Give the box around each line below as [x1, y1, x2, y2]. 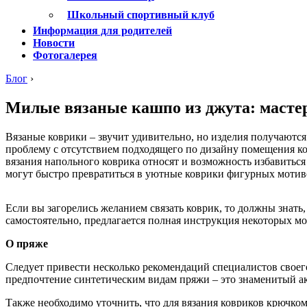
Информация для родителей [33, 25, 172, 36]
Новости [33, 37, 75, 49]
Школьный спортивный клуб [67, 9, 214, 21]
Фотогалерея [33, 49, 97, 61]
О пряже [5, 237, 48, 249]
